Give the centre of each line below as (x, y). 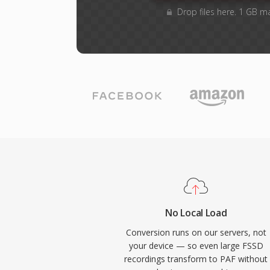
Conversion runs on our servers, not (196, 232)
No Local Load (196, 213)
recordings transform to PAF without (196, 259)
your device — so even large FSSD (196, 246)
